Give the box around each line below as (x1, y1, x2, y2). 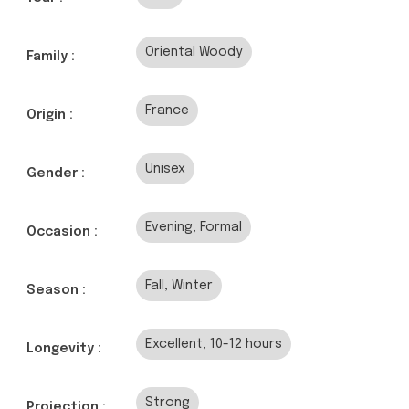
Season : (26, 283, 86, 297)
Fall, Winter (145, 278, 213, 292)
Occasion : (26, 225, 98, 238)
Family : (26, 49, 75, 63)
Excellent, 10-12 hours (145, 337, 282, 351)
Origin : (26, 108, 73, 121)
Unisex (145, 162, 185, 175)
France (145, 103, 189, 117)
